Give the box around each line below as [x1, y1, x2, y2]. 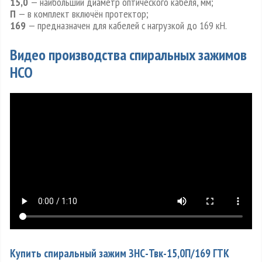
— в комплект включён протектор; [16, 7, 149, 21]
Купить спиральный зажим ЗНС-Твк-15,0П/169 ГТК [10, 246, 229, 260]
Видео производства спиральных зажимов [10, 45, 247, 65]
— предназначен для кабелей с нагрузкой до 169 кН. [26, 19, 227, 33]
